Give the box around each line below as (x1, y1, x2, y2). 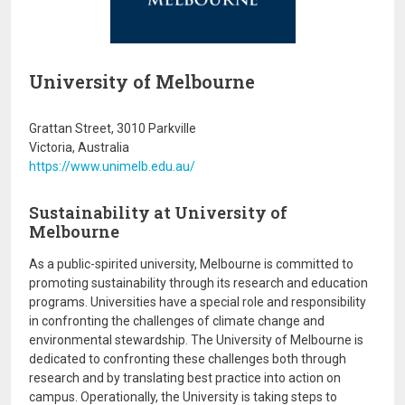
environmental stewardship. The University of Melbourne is (29, 333, 363, 347)
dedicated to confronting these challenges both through (29, 352, 346, 366)
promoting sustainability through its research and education (29, 276, 368, 290)
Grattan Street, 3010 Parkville (29, 121, 196, 136)
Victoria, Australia (29, 140, 129, 155)
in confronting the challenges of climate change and (29, 314, 325, 328)
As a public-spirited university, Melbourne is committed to (29, 257, 353, 271)
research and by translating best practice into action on (29, 371, 341, 385)
